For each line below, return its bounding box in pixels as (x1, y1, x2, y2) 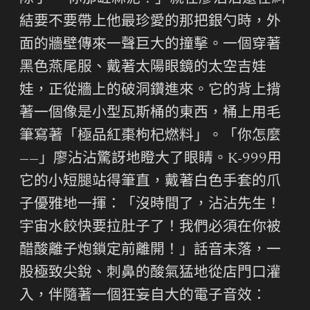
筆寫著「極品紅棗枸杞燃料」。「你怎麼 (19, 129, 281, 144)
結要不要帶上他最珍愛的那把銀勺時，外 (19, 15, 281, 30)
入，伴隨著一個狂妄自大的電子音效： (19, 289, 266, 304)
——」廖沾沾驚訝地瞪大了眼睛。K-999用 (19, 152, 282, 167)
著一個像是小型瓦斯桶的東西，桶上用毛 (19, 106, 281, 121)
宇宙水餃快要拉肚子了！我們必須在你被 (19, 220, 281, 235)
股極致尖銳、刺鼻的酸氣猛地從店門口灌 (19, 266, 281, 281)
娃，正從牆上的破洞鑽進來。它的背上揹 (19, 83, 281, 98)
